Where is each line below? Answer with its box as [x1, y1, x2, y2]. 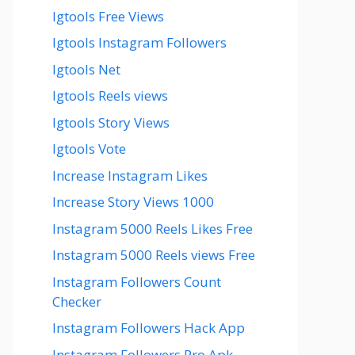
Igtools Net [52, 59, 120, 78]
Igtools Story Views [52, 113, 170, 132]
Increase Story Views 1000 [52, 193, 214, 211]
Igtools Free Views [52, 6, 164, 25]
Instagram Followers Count [52, 272, 221, 291]
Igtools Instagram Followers [52, 33, 227, 52]
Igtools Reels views [52, 86, 168, 105]
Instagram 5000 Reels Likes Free [52, 219, 253, 238]
